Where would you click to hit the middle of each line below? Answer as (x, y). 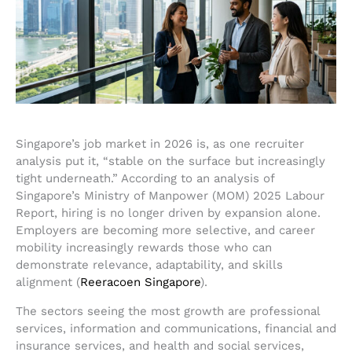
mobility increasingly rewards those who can (144, 248)
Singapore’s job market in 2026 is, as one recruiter (160, 144)
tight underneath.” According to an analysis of (145, 179)
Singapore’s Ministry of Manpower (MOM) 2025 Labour (170, 196)
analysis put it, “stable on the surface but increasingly (170, 161)
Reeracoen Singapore (140, 282)
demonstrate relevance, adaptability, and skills (149, 265)
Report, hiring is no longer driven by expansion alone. (168, 213)
